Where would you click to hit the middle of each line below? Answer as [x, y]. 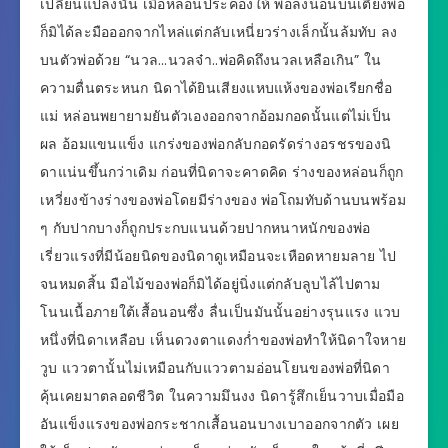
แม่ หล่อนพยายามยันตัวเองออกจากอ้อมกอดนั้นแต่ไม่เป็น [216, 116]
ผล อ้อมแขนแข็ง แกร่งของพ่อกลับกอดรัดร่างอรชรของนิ [216, 144]
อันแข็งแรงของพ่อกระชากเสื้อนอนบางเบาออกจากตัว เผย [219, 424]
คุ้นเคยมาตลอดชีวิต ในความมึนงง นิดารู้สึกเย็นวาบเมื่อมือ [222, 396]
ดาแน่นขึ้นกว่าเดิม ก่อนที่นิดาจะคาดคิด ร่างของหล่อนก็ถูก [222, 172]
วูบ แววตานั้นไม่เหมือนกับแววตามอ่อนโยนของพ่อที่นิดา [215, 368]
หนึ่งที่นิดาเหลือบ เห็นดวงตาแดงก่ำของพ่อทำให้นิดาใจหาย [223, 340]
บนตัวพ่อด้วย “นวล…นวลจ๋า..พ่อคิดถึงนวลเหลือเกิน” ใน [211, 60]
